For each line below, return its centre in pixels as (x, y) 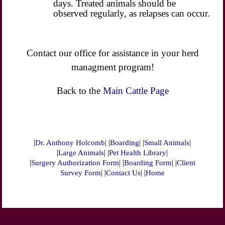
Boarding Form (148, 162)
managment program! (113, 67)
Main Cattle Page (136, 91)
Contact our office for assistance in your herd (113, 53)
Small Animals (167, 142)
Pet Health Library (138, 152)
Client (186, 162)
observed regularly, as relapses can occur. (132, 13)
